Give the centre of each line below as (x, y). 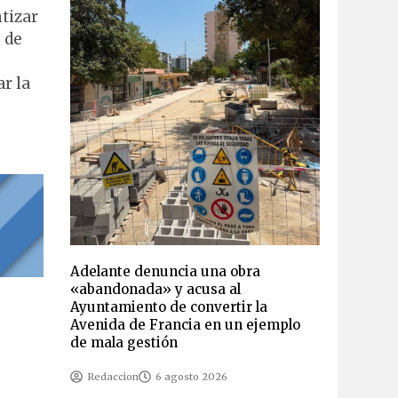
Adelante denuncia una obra (165, 271)
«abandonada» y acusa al (155, 289)
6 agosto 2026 (191, 376)
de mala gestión (123, 342)
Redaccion (112, 376)
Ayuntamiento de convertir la (168, 306)
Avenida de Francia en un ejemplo (185, 324)
